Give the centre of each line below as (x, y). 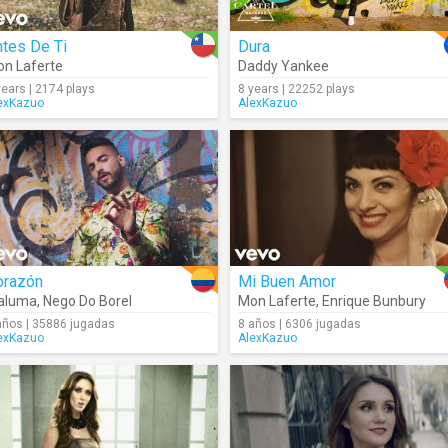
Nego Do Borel (87, 301)
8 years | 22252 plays (296, 89)
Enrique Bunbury (374, 301)
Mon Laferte (277, 301)
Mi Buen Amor (287, 281)
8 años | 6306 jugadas (299, 324)
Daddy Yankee (283, 66)
